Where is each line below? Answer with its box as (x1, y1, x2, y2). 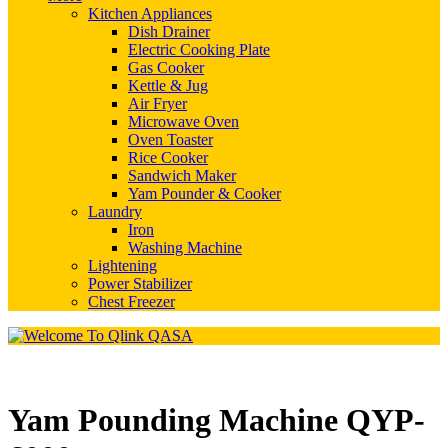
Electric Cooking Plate (128, 41, 270, 58)
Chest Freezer (88, 293, 175, 310)
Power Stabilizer (88, 275, 192, 292)
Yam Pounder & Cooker (128, 185, 281, 202)
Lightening (88, 257, 157, 274)
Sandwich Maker (128, 167, 236, 184)
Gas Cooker (128, 59, 204, 76)
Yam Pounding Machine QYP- (8, 402, 425, 439)
